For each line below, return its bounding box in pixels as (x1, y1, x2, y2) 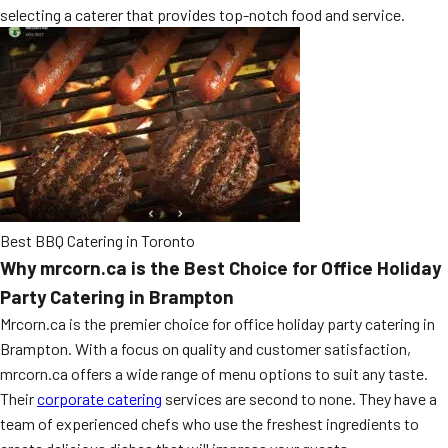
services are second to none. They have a (162, 389, 437, 408)
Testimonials (234, 103, 321, 125)
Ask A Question (234, 145, 332, 167)
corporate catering (37, 389, 162, 408)
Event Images (234, 61, 324, 83)
